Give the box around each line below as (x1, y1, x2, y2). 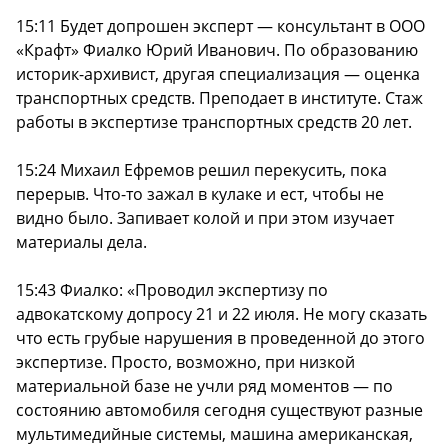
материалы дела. (16, 231, 147, 254)
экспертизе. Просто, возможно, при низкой (16, 351, 355, 374)
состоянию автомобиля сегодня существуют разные (16, 399, 423, 422)
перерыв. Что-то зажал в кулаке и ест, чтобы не (16, 183, 384, 206)
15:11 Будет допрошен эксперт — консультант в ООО (16, 15, 425, 38)
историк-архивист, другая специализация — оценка (16, 63, 420, 86)
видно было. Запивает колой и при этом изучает (16, 207, 394, 230)
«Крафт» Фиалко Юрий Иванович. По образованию (16, 39, 418, 62)
